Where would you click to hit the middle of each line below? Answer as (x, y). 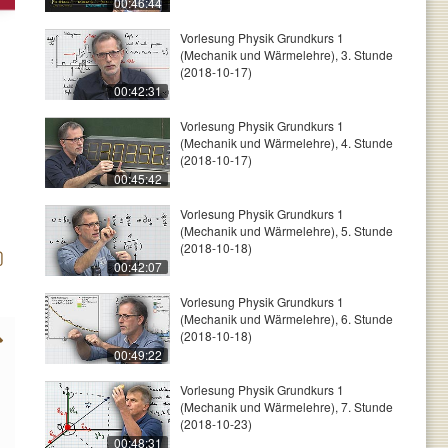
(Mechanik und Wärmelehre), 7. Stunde (286, 406)
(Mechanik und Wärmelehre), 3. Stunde (286, 54)
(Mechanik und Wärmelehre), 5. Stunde (286, 230)
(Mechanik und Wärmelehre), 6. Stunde (286, 318)
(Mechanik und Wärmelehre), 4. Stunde (286, 142)
